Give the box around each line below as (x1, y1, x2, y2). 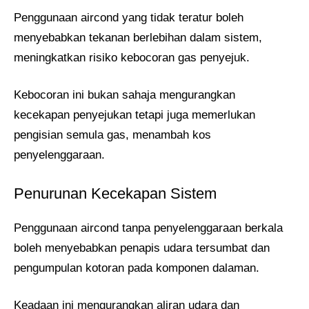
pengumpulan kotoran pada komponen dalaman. (14, 261, 259, 275)
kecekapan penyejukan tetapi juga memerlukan (14, 108, 255, 122)
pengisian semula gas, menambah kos (14, 128, 211, 142)
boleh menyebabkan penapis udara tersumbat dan (14, 241, 270, 255)
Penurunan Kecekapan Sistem (14, 184, 217, 202)
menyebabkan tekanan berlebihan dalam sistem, (14, 30, 262, 44)
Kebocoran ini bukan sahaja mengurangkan (14, 88, 235, 102)
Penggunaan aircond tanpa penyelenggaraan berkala (14, 221, 283, 235)
